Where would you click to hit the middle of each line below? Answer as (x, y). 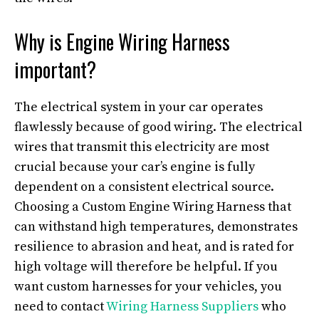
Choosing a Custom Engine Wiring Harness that (153, 207)
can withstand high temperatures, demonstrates (156, 227)
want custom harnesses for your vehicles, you (148, 287)
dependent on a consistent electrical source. (144, 187)
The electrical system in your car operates (138, 107)
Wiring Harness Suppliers (182, 307)
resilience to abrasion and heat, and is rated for (154, 247)
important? (55, 69)
